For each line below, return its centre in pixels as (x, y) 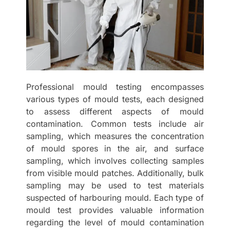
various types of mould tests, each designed (115, 99)
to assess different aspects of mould (115, 112)
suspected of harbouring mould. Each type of (115, 198)
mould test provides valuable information (115, 210)
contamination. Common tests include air (115, 124)
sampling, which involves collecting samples (115, 161)
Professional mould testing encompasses (115, 87)
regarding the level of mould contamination (115, 223)
